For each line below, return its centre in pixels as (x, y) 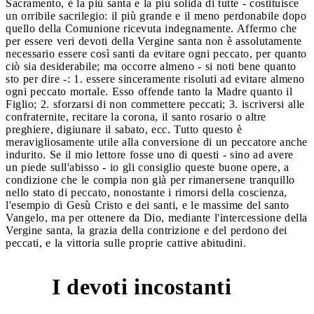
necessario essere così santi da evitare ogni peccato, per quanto (156, 53)
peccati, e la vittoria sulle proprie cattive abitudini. (126, 243)
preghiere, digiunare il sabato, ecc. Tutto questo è (124, 129)
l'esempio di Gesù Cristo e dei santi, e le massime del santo (148, 205)
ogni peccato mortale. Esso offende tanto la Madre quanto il (149, 91)
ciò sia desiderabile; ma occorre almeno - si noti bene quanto (151, 66)
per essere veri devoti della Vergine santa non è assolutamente (154, 41)
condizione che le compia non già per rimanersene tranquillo (150, 179)
